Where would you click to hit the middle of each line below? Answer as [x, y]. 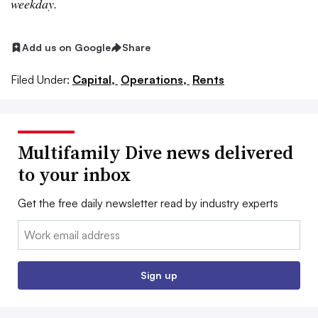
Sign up [159, 275]
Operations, [155, 79]
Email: [32, 228]
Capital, [95, 79]
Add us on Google [66, 47]
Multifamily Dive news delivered [155, 152]
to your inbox [75, 174]
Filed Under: [40, 79]
